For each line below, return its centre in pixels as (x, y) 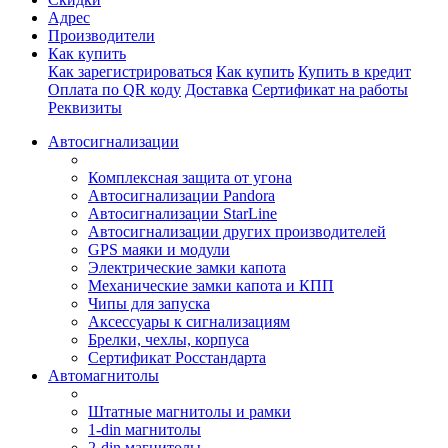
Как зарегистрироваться (130, 71)
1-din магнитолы (144, 429)
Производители (101, 35)
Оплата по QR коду (114, 89)
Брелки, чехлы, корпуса (168, 339)
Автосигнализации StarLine (182, 213)
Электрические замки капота (187, 267)
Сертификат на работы (330, 89)
